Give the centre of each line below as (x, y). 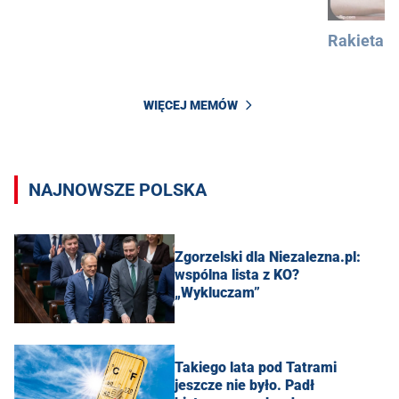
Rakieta (356, 41)
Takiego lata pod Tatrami (256, 368)
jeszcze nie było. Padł (244, 386)
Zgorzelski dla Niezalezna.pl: (268, 257)
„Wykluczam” (217, 293)
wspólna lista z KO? (237, 275)
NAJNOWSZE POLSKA (118, 189)
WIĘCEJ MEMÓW (191, 106)
